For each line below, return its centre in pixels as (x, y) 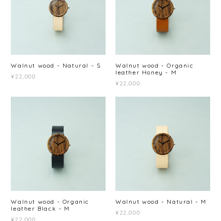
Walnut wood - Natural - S (56, 66)
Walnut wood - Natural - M (161, 202)
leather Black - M (40, 209)
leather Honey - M (146, 73)
